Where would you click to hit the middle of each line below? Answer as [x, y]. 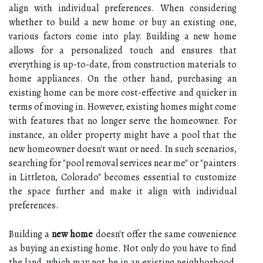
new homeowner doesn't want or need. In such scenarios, [123, 149]
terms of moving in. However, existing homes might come [123, 107]
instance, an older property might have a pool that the [123, 135]
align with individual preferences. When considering [123, 8]
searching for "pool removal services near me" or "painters [123, 163]
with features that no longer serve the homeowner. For [123, 121]
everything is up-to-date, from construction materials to [123, 64]
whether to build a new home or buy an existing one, [123, 22]
